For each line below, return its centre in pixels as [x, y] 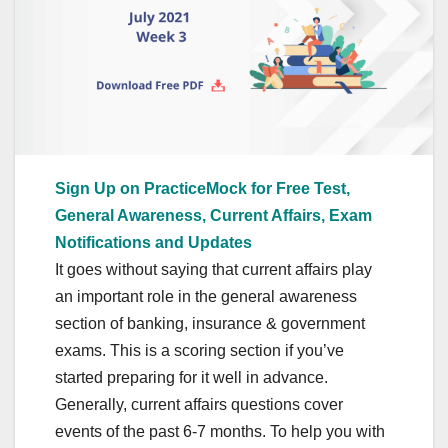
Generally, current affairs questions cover [199, 405]
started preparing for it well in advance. [191, 378]
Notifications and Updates [153, 243]
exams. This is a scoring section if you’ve [199, 351]
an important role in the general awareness [206, 297]
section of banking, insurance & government [210, 324]
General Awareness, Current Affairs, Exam [213, 216]
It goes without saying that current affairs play [213, 270]
